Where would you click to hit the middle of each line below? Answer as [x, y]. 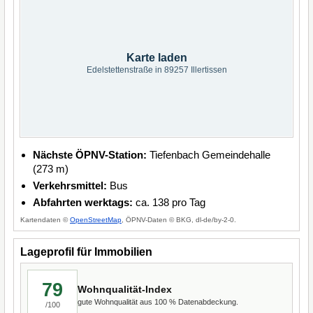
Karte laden [156, 58]
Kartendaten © [45, 220]
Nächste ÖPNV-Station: [90, 155]
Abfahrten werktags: [83, 202]
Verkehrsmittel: [70, 185]
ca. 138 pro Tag [169, 202]
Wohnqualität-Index [125, 289]
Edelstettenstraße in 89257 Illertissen [156, 70]
